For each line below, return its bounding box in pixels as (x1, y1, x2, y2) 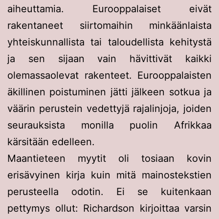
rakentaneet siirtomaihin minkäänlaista (7, 19, 212, 31)
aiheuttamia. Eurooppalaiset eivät (7, 2, 212, 15)
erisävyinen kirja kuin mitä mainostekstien (7, 169, 212, 181)
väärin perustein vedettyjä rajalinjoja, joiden (7, 102, 212, 114)
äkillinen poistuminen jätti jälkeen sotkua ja (7, 86, 212, 98)
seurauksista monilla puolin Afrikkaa (7, 119, 212, 131)
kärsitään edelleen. (7, 135, 95, 148)
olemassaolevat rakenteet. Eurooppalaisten (7, 69, 212, 81)
